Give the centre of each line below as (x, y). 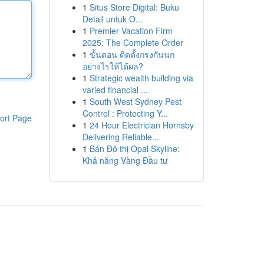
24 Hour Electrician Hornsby (141, 125)
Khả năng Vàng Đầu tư (125, 160)
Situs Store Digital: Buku (134, 7)
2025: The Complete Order (133, 42)
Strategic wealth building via (141, 78)
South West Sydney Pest (135, 101)
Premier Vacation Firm (131, 31)
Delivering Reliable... (121, 137)
